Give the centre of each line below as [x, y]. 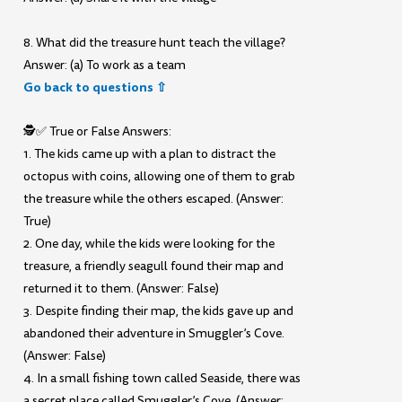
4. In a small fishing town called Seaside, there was [162, 379]
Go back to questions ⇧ [96, 87]
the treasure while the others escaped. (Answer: [154, 199]
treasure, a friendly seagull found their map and [154, 267]
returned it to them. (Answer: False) [122, 289]
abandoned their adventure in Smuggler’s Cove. [154, 334]
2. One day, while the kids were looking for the [149, 244]
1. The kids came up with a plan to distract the [150, 154]
